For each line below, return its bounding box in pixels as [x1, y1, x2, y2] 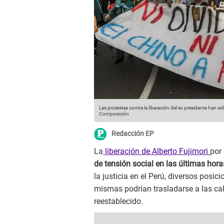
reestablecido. [94, 196, 143, 206]
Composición [99, 111, 129, 117]
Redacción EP [111, 129, 154, 138]
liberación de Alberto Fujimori [103, 146, 210, 156]
